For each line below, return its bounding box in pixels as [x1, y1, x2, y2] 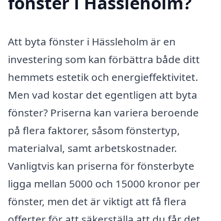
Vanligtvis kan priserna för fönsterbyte [8, 159, 194, 173]
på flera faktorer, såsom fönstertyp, [8, 123, 180, 138]
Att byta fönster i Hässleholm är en [8, 35, 176, 49]
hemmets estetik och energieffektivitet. [8, 70, 198, 84]
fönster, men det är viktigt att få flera [8, 194, 186, 209]
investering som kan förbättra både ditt [8, 52, 200, 67]
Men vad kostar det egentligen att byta [8, 88, 197, 102]
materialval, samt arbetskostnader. [8, 141, 177, 155]
